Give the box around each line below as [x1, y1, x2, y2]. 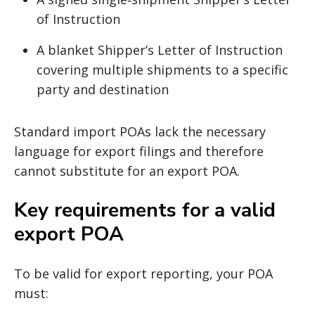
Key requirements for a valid [14, 196, 276, 224]
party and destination [37, 80, 169, 98]
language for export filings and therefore [14, 142, 264, 160]
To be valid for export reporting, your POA [14, 264, 273, 282]
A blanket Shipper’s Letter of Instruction [37, 41, 283, 58]
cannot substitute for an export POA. [14, 162, 240, 179]
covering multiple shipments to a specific [37, 60, 288, 78]
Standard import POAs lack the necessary [14, 122, 266, 140]
